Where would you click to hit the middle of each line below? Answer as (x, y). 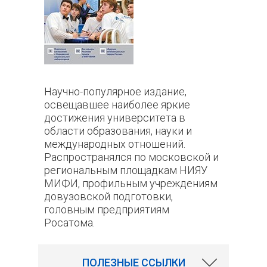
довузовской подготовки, (108, 196)
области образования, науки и (118, 131)
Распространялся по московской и (131, 157)
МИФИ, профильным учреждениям (131, 183)
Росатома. (71, 223)
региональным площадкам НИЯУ (126, 170)
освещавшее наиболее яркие (117, 105)
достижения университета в (115, 118)
